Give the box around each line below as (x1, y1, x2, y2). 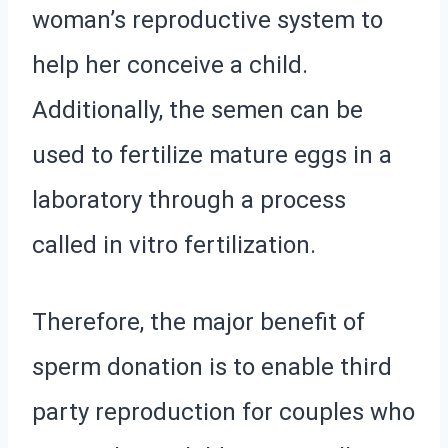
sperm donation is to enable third (32, 352, 392, 381)
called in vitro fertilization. (32, 230, 316, 259)
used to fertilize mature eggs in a (32, 140, 392, 169)
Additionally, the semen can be (32, 95, 363, 124)
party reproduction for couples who (32, 397, 415, 426)
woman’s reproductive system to (32, 5, 383, 34)
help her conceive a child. (32, 50, 308, 79)
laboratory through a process (32, 185, 346, 214)
